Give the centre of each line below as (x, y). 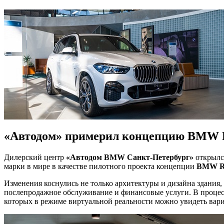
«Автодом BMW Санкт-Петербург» (130, 157)
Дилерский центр (35, 157)
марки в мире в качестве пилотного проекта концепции (100, 166)
